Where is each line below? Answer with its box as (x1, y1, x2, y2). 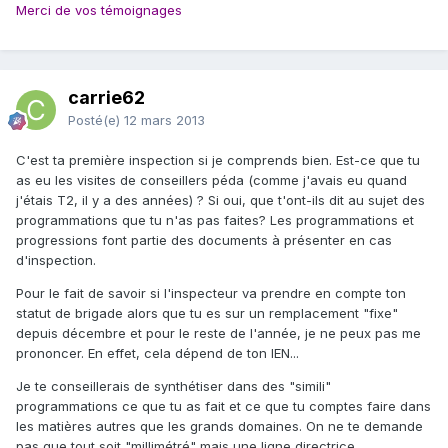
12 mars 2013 (124, 112, 205, 129)
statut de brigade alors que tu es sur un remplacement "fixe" (16, 305, 398, 322)
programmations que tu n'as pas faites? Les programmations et (16, 212, 414, 229)
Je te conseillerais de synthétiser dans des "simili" (16, 378, 331, 395)
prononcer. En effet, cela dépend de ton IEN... (16, 345, 299, 362)
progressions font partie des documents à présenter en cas (16, 232, 392, 249)
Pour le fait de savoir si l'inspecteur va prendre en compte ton (16, 285, 406, 302)
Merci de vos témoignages (16, 2, 182, 19)
